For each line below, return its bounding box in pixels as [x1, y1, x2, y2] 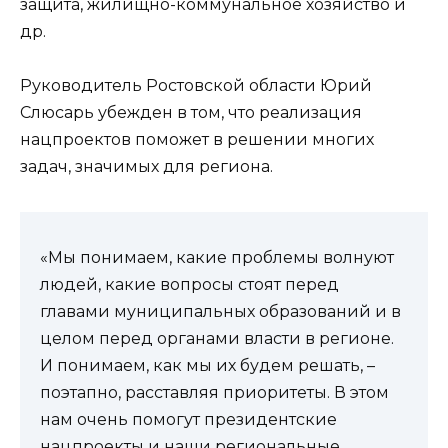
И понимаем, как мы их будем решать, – [40, 356, 375, 376]
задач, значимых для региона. [20, 157, 273, 177]
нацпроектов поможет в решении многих [20, 130, 374, 150]
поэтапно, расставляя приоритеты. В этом [40, 383, 389, 403]
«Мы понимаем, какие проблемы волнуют [40, 248, 394, 268]
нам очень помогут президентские [40, 410, 337, 430]
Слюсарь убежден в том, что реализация [20, 103, 362, 123]
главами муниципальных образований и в [40, 302, 401, 322]
